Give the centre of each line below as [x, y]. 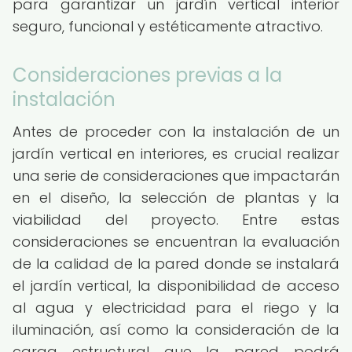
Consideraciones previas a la [147, 75]
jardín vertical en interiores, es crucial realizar [176, 154]
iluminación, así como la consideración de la [176, 330]
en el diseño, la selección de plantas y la [176, 198]
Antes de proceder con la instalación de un [176, 132]
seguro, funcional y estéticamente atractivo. [168, 26]
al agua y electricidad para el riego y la [176, 308]
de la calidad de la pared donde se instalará [176, 264]
